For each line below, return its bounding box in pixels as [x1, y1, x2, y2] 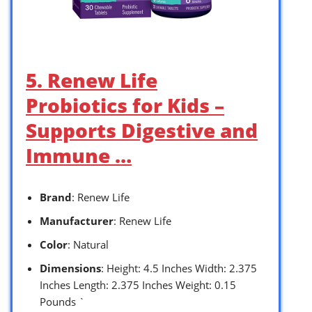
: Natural [68, 237, 109, 251]
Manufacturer [40, 213, 114, 228]
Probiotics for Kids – [26, 91, 224, 118]
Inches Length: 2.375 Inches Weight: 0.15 [40, 277, 236, 292]
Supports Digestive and [26, 116, 258, 143]
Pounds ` [40, 294, 85, 309]
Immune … [26, 141, 132, 169]
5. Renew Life [26, 66, 157, 93]
